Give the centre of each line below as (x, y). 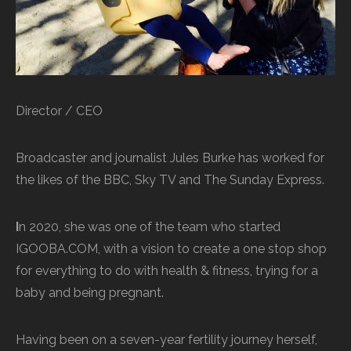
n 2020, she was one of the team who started (150, 226)
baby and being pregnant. (90, 292)
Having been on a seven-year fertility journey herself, (166, 339)
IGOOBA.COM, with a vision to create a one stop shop (171, 248)
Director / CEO (59, 110)
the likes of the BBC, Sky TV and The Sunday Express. (170, 179)
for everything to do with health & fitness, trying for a (167, 270)
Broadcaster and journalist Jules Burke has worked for (170, 157)
